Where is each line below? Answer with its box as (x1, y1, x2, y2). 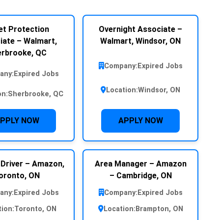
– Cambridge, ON (109, 170, 172, 180)
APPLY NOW (118, 115, 163, 125)
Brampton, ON (135, 204, 183, 213)
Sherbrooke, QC (7, 89, 63, 98)
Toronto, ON (14, 204, 56, 213)
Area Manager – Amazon (94, 159, 187, 168)
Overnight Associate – (99, 24, 182, 34)
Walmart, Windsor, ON (100, 36, 181, 46)
